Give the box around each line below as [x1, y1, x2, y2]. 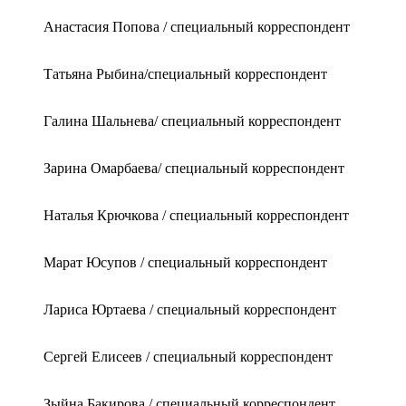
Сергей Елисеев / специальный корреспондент [43, 348, 333, 364]
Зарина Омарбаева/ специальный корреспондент [43, 159, 344, 176]
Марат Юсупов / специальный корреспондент [43, 254, 327, 270]
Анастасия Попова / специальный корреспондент [43, 18, 350, 34]
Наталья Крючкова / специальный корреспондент [43, 207, 349, 223]
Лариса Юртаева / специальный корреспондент [43, 301, 336, 317]
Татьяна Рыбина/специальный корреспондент [43, 65, 327, 82]
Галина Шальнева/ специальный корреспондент [43, 112, 341, 129]
